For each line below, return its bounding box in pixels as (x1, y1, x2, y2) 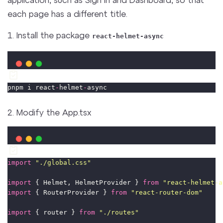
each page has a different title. (7, 8, 128, 18)
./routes (103, 209, 135, 217)
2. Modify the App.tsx (7, 107, 92, 117)
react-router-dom (135, 189, 199, 197)
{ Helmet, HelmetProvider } (31, 179, 143, 187)
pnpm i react (7, 83, 56, 91)
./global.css (39, 159, 88, 167)
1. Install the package (7, 30, 93, 40)
